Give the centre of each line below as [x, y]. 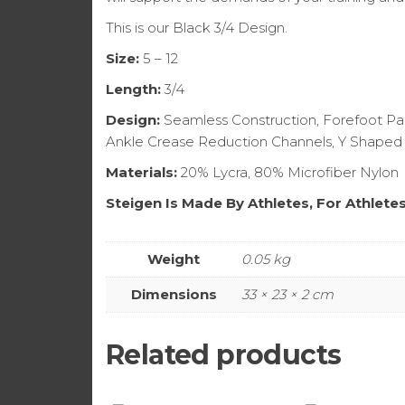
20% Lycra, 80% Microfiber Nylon [288, 172]
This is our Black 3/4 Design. [197, 27]
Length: [133, 89]
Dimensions [174, 294]
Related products [224, 354]
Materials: [141, 172]
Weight [174, 259]
